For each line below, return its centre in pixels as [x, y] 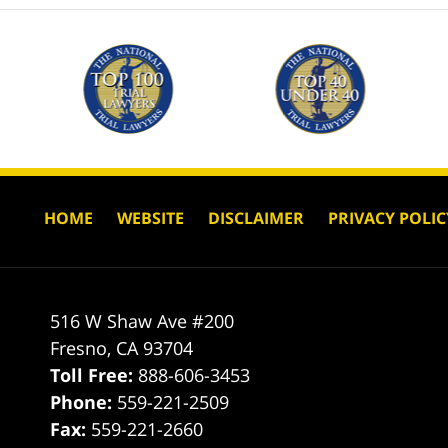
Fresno [79, 347]
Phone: [84, 401]
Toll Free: [94, 374]
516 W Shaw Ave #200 [142, 320]
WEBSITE [150, 217]
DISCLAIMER [256, 217]
